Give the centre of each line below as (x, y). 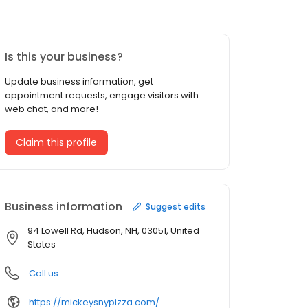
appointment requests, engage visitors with (102, 96)
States (42, 245)
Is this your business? (64, 57)
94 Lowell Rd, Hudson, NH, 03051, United (113, 231)
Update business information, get (79, 82)
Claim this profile (56, 143)
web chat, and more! (52, 109)
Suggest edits (176, 206)
